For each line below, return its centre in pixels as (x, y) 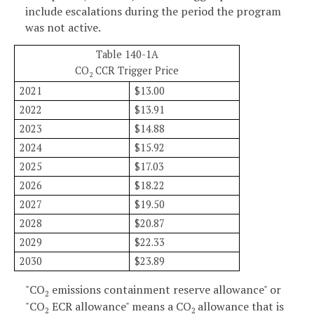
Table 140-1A (127, 55)
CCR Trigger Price (136, 71)
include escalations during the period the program (153, 12)
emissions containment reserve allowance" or (165, 289)
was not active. (63, 28)
